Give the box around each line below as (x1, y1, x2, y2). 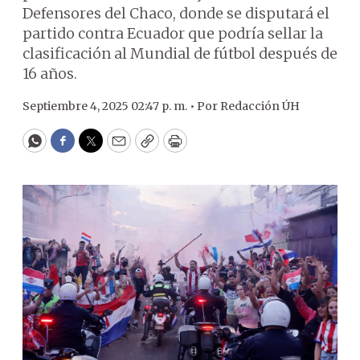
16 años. (22, 64, 77, 83)
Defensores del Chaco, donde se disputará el (22, 4, 329, 22)
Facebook (61, 138, 129, 157)
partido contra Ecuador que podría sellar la (22, 24, 323, 43)
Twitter (89, 138, 144, 157)
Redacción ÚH (220, 99, 300, 113)
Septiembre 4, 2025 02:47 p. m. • (22, 99, 197, 113)
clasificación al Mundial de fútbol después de (22, 44, 337, 63)
